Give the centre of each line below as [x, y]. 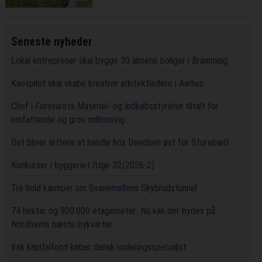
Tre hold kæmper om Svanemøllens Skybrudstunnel [104, 188]
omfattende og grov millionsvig [68, 119]
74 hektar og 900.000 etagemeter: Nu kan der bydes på [113, 211]
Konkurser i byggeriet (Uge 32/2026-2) [82, 165]
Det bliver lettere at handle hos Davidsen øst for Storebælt [120, 142]
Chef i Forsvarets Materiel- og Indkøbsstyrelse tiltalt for [115, 106]
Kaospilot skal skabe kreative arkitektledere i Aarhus [107, 83]
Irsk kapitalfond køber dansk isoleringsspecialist [99, 247]
